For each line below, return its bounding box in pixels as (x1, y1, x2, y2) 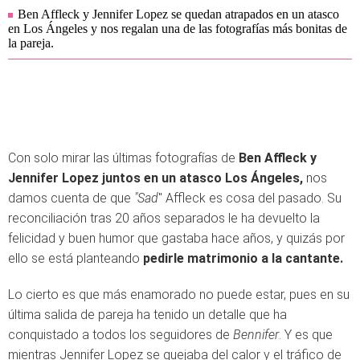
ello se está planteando (8, 251, 143, 266)
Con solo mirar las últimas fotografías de (8, 150, 239, 166)
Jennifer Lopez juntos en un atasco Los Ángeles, (8, 170, 303, 186)
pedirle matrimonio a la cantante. (143, 251, 343, 266)
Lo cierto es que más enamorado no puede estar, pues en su (8, 287, 350, 302)
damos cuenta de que (8, 190, 134, 206)
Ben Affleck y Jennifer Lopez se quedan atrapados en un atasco (18, 7, 339, 21)
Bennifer (230, 327, 279, 342)
